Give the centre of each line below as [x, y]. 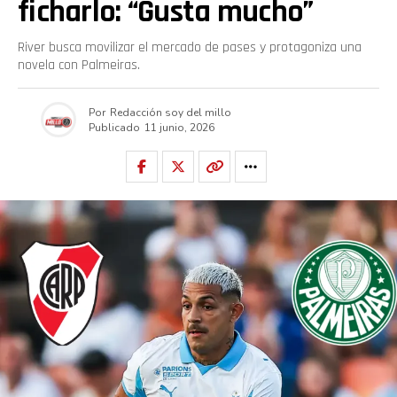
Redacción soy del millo [170, 112]
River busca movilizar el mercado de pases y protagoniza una [190, 47]
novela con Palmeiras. [79, 65]
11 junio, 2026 [179, 127]
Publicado [114, 127]
